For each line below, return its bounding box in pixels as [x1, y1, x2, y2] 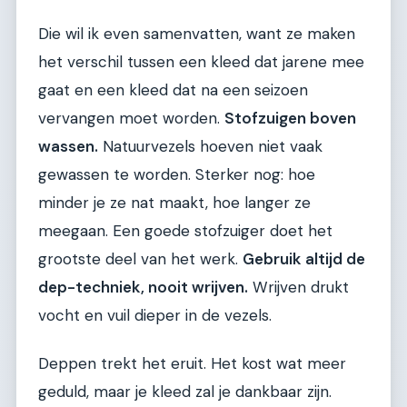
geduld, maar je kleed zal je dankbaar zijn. [38, 382, 332, 402]
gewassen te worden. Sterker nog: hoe [38, 164, 315, 184]
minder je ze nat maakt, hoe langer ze [38, 192, 311, 213]
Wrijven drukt [248, 276, 349, 297]
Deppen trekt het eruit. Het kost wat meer [38, 353, 346, 374]
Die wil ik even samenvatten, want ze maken [38, 23, 355, 44]
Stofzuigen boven [224, 107, 356, 128]
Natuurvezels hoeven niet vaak [98, 135, 323, 156]
